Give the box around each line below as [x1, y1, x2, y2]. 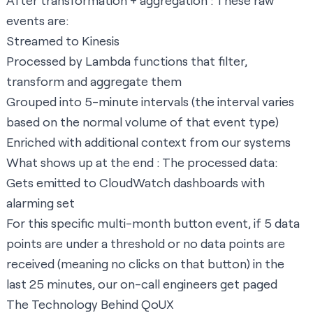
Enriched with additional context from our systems [6, 134, 291, 150]
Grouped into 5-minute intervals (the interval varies [6, 94, 294, 110]
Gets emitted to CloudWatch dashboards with [6, 175, 265, 191]
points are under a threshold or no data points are [6, 235, 285, 252]
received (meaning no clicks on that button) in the [6, 256, 284, 272]
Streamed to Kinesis [6, 33, 119, 49]
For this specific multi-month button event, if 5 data [6, 215, 300, 231]
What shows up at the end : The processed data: [6, 154, 277, 170]
